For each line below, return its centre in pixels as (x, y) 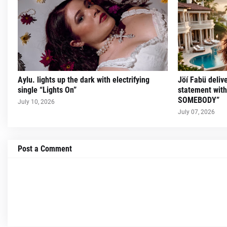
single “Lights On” (47, 90)
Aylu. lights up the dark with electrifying (84, 80)
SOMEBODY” (199, 100)
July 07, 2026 (197, 112)
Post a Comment (45, 149)
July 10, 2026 (36, 102)
